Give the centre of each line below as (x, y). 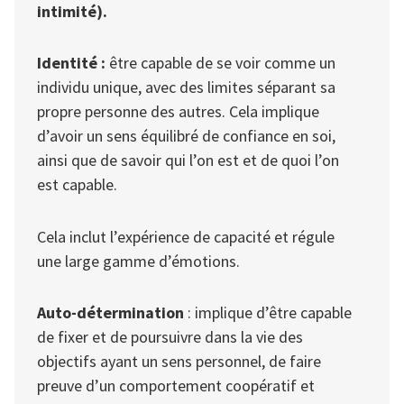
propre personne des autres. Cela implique (178, 112)
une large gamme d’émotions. (138, 261)
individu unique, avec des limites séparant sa (186, 87)
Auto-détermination (112, 313)
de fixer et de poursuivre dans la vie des (170, 337)
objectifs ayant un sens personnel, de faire (179, 362)
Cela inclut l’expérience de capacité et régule (186, 236)
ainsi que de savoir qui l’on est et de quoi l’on (188, 161)
